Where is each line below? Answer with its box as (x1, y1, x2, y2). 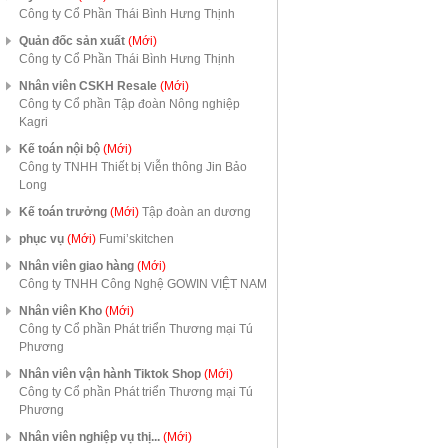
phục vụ (19, 232, 67, 246)
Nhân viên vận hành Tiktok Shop (19, 367, 204, 381)
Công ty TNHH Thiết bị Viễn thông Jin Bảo (19, 160, 247, 174)
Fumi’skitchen (99, 232, 174, 246)
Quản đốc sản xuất (19, 34, 128, 48)
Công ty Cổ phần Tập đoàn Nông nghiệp (19, 97, 240, 111)
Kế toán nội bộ (19, 142, 103, 156)
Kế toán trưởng (19, 205, 110, 219)
